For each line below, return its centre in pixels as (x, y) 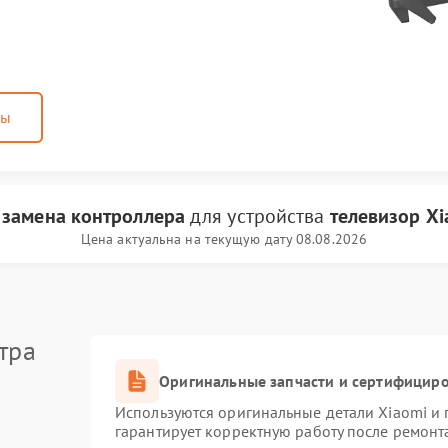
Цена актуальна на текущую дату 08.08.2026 (224, 239)
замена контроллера (93, 216)
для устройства (257, 216)
